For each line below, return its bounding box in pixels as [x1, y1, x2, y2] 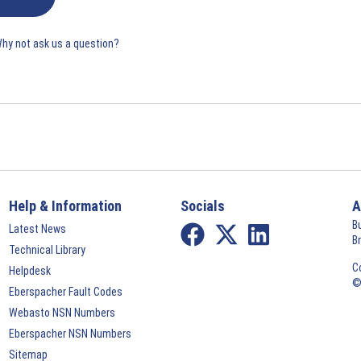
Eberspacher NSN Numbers [8, 327, 131, 341]
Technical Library [8, 243, 85, 257]
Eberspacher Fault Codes [8, 285, 122, 299]
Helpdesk [8, 264, 51, 278]
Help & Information [8, 197, 122, 215]
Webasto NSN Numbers [8, 306, 115, 320]
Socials [180, 197, 226, 215]
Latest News [8, 222, 66, 236]
